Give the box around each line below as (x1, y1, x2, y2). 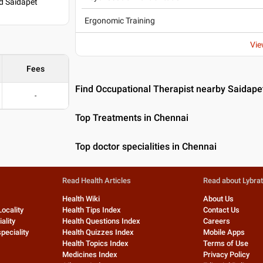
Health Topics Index (62, 239, 129, 248)
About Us (203, 194, 234, 203)
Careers (203, 217, 231, 225)
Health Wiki (62, 194, 100, 203)
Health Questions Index (62, 217, 140, 225)
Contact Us (203, 205, 240, 214)
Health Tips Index (62, 205, 121, 214)
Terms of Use (203, 239, 249, 248)
